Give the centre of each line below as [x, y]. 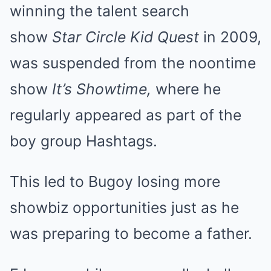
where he [186, 89]
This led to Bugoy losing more [115, 181]
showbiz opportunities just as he [124, 207]
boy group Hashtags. [83, 141]
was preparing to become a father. [131, 233]
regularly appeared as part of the [126, 115]
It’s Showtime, [102, 89]
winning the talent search [100, 11]
